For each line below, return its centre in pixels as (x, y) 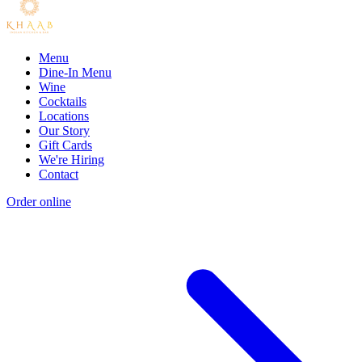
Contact (59, 175)
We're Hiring (72, 160)
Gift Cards (65, 145)
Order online (39, 202)
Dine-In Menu (75, 73)
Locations (64, 116)
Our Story (64, 131)
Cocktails (63, 102)
